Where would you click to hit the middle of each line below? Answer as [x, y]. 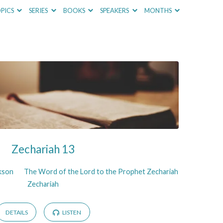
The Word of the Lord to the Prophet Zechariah [101, 171]
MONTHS [158, 10]
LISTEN [71, 213]
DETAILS [16, 213]
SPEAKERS [115, 10]
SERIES [39, 10]
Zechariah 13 [43, 149]
